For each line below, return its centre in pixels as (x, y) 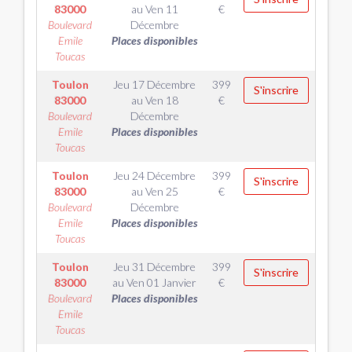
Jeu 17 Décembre (154, 84)
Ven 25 (161, 191)
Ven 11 (161, 9)
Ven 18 (161, 100)
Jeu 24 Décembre (154, 176)
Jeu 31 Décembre (154, 267)
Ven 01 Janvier (161, 282)
